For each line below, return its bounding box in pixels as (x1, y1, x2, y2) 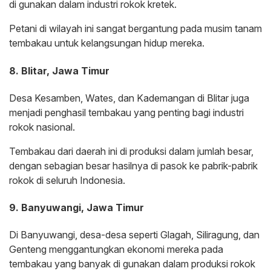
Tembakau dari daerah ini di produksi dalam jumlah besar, (9, 145, 253, 157)
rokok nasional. (9, 120, 75, 133)
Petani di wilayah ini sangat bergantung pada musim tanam (9, 22, 262, 35)
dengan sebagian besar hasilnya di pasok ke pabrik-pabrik (9, 159, 258, 172)
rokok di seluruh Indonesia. (9, 174, 125, 186)
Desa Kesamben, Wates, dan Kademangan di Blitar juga (9, 91, 249, 104)
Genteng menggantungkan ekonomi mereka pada (9, 243, 223, 256)
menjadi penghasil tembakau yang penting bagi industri (9, 106, 244, 119)
